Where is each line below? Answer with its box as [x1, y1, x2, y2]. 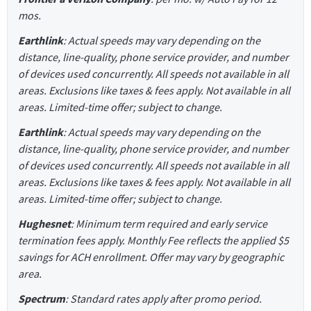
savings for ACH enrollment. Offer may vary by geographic [18, 250, 284, 264]
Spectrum [18, 292, 65, 306]
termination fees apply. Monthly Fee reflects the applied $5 [18, 233, 289, 248]
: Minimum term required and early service [71, 217, 267, 231]
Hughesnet [18, 217, 71, 231]
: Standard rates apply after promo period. [65, 292, 262, 306]
